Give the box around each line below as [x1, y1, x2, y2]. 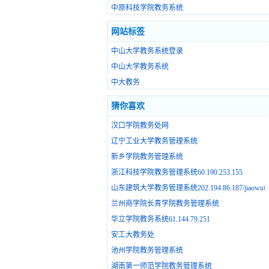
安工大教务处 [111, 231, 154, 240]
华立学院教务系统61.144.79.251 [111, 215, 210, 224]
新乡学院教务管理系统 [111, 153, 183, 162]
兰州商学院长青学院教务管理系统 [111, 199, 219, 208]
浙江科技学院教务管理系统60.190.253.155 [111, 168, 243, 177]
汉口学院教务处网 [111, 121, 169, 130]
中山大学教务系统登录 [111, 47, 183, 56]
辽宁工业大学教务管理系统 [111, 137, 198, 146]
